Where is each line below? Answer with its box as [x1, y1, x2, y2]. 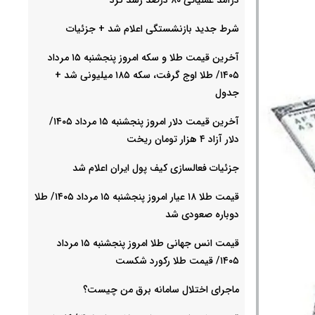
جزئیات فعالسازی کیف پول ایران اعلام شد [72, 160, 239, 176]
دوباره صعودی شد [165, 206, 239, 222]
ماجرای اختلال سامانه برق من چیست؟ [83, 281, 239, 297]
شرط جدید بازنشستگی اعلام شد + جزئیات [66, 20, 239, 37]
